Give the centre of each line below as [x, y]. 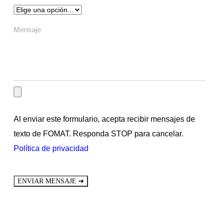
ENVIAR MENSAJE [48, 181]
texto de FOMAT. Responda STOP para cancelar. [99, 133]
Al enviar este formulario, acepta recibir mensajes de [104, 119]
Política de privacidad [51, 148]
